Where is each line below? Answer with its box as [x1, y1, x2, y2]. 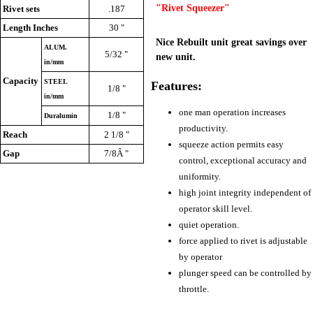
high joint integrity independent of [179, 187, 311, 198]
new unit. [155, 51, 196, 62]
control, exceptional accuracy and [179, 154, 307, 166]
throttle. [179, 283, 209, 294]
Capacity [3, 75, 38, 87]
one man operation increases [179, 106, 286, 117]
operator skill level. [179, 203, 252, 214]
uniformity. [179, 170, 221, 182]
